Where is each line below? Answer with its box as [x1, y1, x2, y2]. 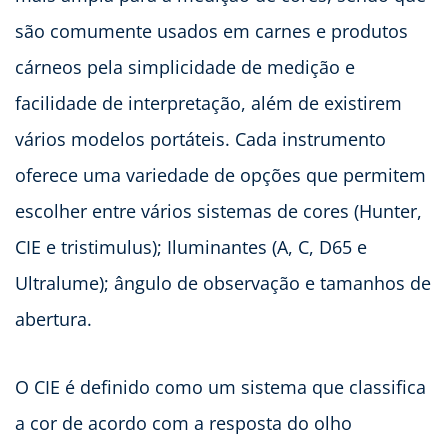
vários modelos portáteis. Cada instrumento [15, 126, 386, 151]
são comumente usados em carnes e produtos [15, 18, 408, 43]
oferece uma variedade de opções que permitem [15, 162, 426, 187]
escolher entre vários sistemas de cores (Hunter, [15, 198, 422, 223]
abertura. [15, 306, 92, 331]
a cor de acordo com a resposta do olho [15, 410, 352, 435]
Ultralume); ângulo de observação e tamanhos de [15, 270, 431, 295]
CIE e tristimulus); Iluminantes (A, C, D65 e [15, 234, 367, 259]
